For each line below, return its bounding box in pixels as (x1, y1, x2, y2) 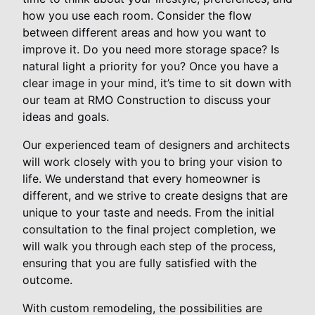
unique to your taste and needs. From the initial (22, 205, 274, 219)
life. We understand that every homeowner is (22, 171, 260, 186)
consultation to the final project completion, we (22, 221, 276, 236)
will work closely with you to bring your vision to (22, 154, 283, 169)
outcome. (22, 272, 72, 287)
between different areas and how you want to (22, 25, 266, 39)
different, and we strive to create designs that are (22, 188, 288, 202)
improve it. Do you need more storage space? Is (22, 41, 279, 56)
